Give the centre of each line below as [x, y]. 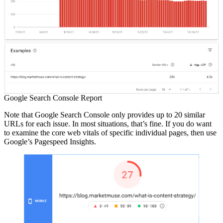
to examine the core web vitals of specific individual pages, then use [110, 132]
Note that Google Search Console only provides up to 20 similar [105, 114]
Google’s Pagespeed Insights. [50, 141]
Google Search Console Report [53, 98]
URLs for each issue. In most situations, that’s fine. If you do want [108, 123]
